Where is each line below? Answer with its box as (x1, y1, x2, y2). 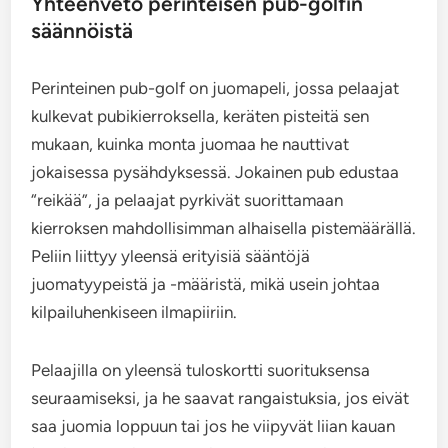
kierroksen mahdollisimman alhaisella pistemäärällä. (31, 218, 417, 238)
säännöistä (31, 18, 134, 43)
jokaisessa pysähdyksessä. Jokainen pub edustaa (31, 162, 400, 182)
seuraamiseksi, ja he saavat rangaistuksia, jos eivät (31, 388, 410, 408)
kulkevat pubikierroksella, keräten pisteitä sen (31, 106, 370, 126)
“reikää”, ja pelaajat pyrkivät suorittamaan (31, 190, 344, 210)
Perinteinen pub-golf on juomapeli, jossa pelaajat (31, 78, 400, 98)
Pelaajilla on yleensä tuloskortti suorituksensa (31, 360, 371, 380)
